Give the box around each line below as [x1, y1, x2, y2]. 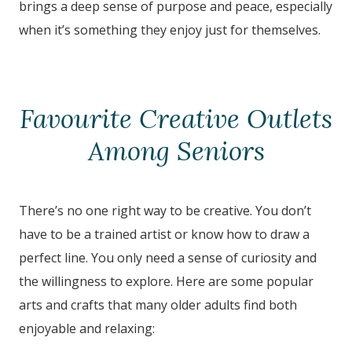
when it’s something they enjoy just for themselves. [19, 21, 321, 38]
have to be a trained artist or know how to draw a [19, 225, 310, 244]
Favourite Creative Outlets [20, 103, 332, 135]
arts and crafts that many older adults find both [19, 296, 297, 314]
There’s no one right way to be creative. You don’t [19, 202, 311, 220]
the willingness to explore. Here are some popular [19, 273, 313, 291]
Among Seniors [87, 135, 265, 167]
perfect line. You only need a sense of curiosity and [19, 249, 317, 267]
